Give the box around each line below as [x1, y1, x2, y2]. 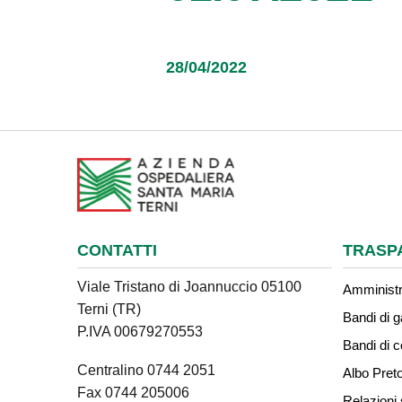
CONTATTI [77, 241, 157, 259]
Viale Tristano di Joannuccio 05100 [77, 278, 301, 294]
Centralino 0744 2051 [77, 362, 215, 378]
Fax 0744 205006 [77, 384, 189, 400]
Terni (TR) [77, 301, 141, 317]
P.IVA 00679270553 [77, 323, 203, 339]
